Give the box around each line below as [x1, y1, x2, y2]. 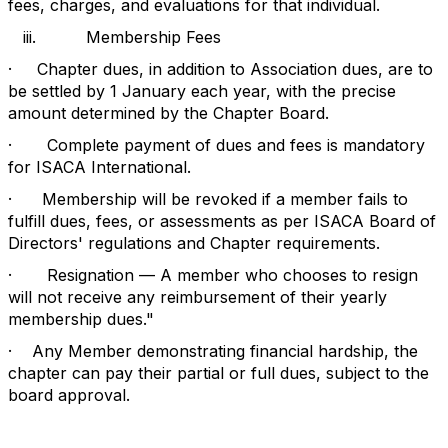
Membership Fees [86, 27, 221, 47]
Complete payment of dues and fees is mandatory [47, 135, 425, 155]
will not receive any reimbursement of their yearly [8, 287, 387, 307]
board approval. [8, 385, 130, 405]
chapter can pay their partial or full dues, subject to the [8, 363, 429, 383]
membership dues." [8, 309, 154, 329]
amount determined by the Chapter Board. [8, 103, 329, 123]
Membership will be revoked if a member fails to [42, 189, 408, 209]
